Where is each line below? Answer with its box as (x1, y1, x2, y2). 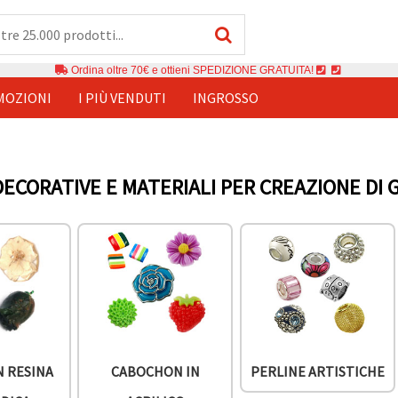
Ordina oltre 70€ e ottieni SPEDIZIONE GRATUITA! (68, 63, 316, 76)
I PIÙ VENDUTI (78, 88, 166, 107)
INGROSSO (193, 88, 259, 107)
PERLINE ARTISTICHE (250, 362, 385, 381)
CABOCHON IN (110, 362, 200, 381)
